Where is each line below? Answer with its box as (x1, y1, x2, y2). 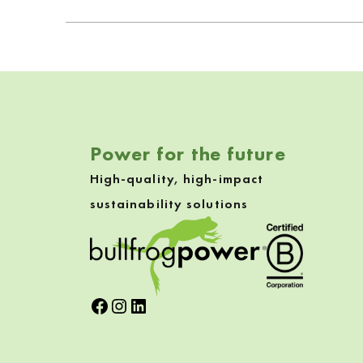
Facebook (88, 292, 176, 318)
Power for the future (89, 140, 286, 166)
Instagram (108, 292, 200, 318)
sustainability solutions (89, 194, 249, 212)
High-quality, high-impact (89, 169, 264, 187)
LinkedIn (127, 292, 203, 318)
